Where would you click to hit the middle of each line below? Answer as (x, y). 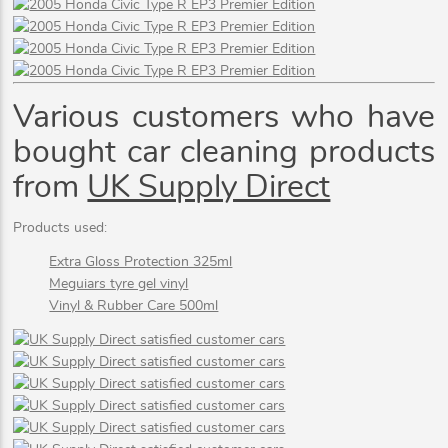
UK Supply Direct (209, 186)
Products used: (60, 228)
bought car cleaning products (224, 151)
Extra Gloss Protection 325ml (141, 262)
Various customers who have (224, 116)
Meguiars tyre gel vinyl (119, 284)
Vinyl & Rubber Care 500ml (134, 306)
